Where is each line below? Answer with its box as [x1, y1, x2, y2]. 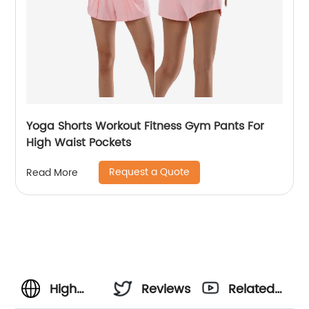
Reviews [141, 279, 191, 299]
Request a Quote [109, 164, 190, 180]
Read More [26, 164, 79, 181]
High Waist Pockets [26, 134, 132, 152]
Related [228, 279, 275, 299]
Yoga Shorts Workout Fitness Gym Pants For [26, 117, 265, 135]
